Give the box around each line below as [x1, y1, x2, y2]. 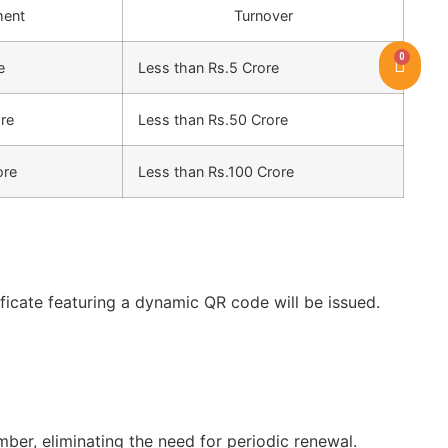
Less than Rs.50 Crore [138, 111, 289, 129]
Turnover [233, 7, 293, 25]
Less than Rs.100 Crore [138, 163, 295, 181]
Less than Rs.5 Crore [138, 59, 280, 77]
